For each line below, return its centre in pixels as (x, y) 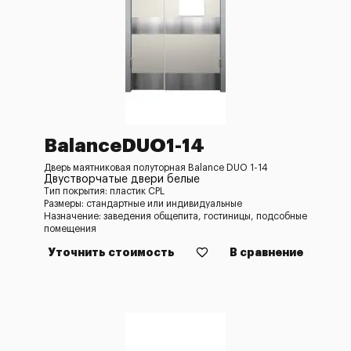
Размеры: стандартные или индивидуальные (143, 204)
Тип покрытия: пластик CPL (104, 191)
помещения (70, 229)
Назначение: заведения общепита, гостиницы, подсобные (175, 216)
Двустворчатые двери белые (122, 179)
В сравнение (266, 252)
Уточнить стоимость (111, 252)
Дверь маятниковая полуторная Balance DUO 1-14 (156, 168)
